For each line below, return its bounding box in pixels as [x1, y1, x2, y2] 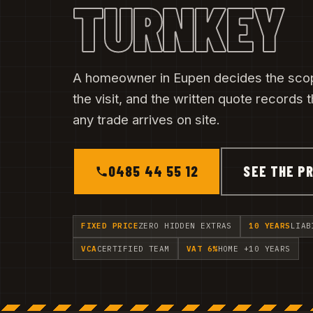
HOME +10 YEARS [217, 243, 291, 254]
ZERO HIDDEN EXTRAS [138, 221, 232, 231]
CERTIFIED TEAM [96, 243, 170, 254]
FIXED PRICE [81, 221, 138, 231]
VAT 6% [186, 243, 218, 254]
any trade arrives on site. [73, 111, 220, 127]
